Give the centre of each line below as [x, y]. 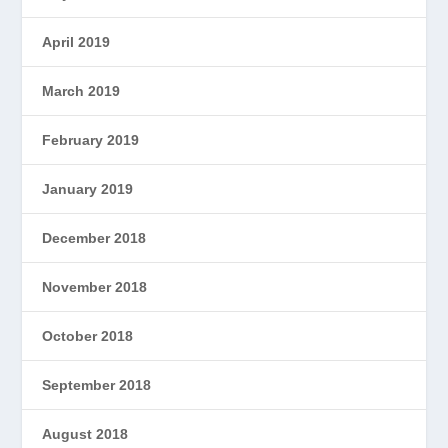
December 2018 [94, 237]
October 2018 [88, 335]
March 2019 [81, 90]
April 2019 [76, 41]
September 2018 [97, 384]
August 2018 [85, 433]
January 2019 [88, 188]
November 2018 [95, 286]
